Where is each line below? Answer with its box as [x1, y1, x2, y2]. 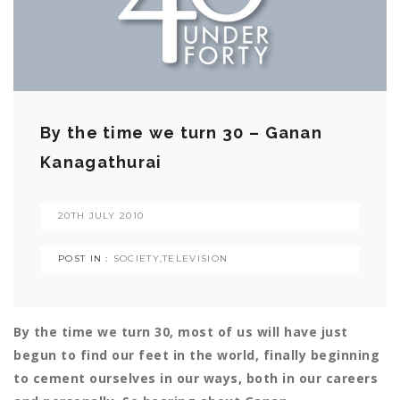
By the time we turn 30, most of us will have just [13, 323, 348, 341]
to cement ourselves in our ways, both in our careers [13, 370, 378, 387]
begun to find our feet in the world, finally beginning [13, 346, 379, 364]
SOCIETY [112, 253, 160, 265]
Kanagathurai [40, 153, 162, 172]
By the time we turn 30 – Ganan [40, 123, 322, 143]
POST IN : [58, 253, 109, 265]
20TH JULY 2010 [58, 210, 145, 222]
